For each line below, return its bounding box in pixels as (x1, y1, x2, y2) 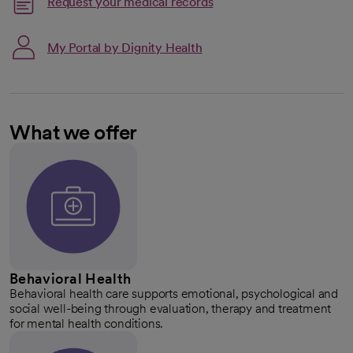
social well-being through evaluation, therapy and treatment (9, 301, 332, 317)
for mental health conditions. (9, 316, 164, 332)
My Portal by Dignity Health (47, 39, 203, 55)
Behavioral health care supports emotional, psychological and (9, 286, 338, 302)
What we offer (9, 120, 137, 145)
